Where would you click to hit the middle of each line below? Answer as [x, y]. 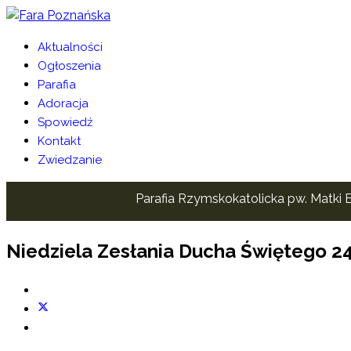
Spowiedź [65, 122]
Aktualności [70, 47]
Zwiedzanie [70, 160]
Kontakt [59, 141]
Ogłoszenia [69, 66]
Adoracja [63, 103]
